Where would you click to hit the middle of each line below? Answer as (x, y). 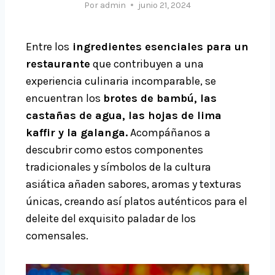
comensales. (57, 235)
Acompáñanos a (169, 132)
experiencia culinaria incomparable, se (121, 81)
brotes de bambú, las (160, 98)
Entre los (48, 46)
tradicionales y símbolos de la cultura (118, 167)
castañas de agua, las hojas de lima (124, 115)
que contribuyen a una (147, 64)
